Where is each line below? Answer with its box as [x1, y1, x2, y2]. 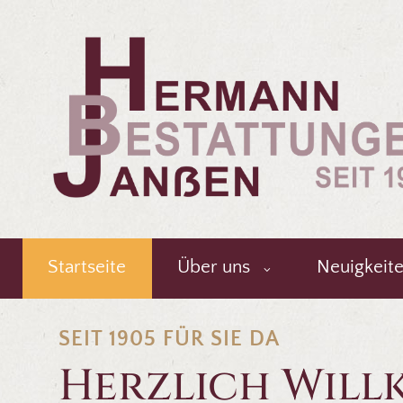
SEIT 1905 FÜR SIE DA [58, 327, 281, 352]
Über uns [177, 256, 251, 278]
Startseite [48, 256, 127, 278]
